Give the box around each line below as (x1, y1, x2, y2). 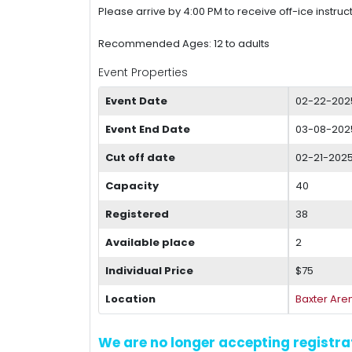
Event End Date (105, 121, 190, 137)
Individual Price (105, 262, 193, 278)
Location (105, 291, 156, 306)
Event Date (105, 93, 167, 108)
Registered (105, 206, 169, 222)
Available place (105, 234, 195, 250)
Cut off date (105, 149, 175, 165)
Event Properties (98, 64, 188, 80)
